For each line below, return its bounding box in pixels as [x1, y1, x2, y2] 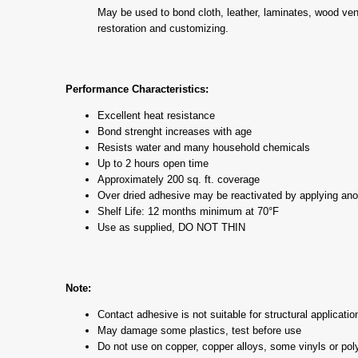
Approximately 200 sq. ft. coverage [97, 173, 260, 185]
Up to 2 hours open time [97, 157, 209, 169]
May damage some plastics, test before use [97, 324, 301, 336]
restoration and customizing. [97, 22, 229, 34]
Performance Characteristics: [66, 82, 209, 95]
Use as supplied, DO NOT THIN [97, 221, 245, 233]
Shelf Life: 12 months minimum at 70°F [97, 205, 279, 217]
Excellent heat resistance [97, 109, 215, 121]
